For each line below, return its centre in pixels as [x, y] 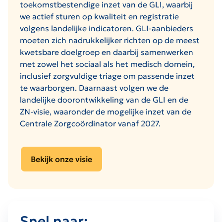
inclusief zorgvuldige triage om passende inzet [107, 76]
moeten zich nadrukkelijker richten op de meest [110, 40]
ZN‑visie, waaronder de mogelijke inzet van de [106, 111]
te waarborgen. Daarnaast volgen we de [94, 87]
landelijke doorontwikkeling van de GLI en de [104, 99]
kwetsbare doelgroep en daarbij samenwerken [107, 52]
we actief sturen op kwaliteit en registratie [99, 16]
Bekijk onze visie [61, 159]
